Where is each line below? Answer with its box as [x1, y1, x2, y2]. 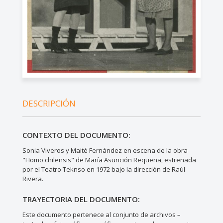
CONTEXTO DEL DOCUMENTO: [22, 129, 130, 140]
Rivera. [22, 174, 43, 183]
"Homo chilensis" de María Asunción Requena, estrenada [22, 155, 196, 164]
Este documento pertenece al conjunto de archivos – [22, 210, 181, 219]
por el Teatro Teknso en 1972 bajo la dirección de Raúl [22, 164, 185, 174]
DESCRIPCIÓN [22, 97, 76, 109]
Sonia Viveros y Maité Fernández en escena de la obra [22, 145, 188, 155]
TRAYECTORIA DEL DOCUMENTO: [22, 194, 140, 204]
